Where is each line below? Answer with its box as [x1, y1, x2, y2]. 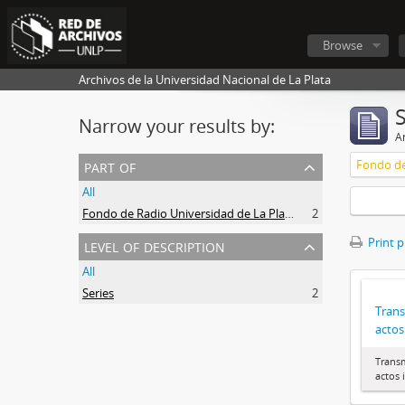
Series [82, 285, 114, 301]
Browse [323, 37, 363, 53]
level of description [84, 233, 225, 258]
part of [84, 154, 136, 178]
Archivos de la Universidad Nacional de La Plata [79, 71, 331, 88]
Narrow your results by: [79, 114, 275, 138]
